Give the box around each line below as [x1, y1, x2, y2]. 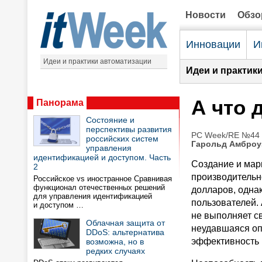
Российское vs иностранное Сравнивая [33, 174, 172, 183]
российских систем [86, 134, 158, 143]
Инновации [186, 39, 240, 50]
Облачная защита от [86, 218, 165, 227]
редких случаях [86, 246, 145, 256]
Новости [185, 10, 226, 20]
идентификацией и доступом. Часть [33, 153, 171, 162]
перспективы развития [86, 125, 172, 134]
